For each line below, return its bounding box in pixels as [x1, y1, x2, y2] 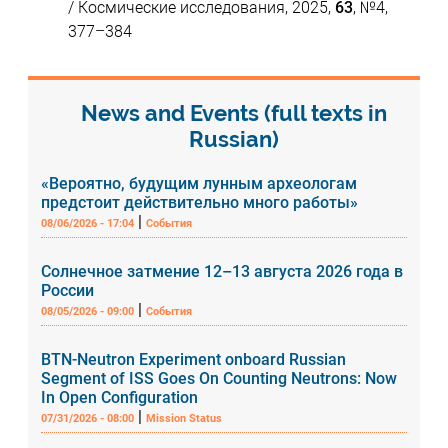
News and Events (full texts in [81, 99, 387, 126]
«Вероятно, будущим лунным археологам [41, 173, 358, 193]
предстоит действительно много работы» [41, 192, 359, 212]
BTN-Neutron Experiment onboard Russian [41, 349, 347, 369]
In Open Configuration [41, 387, 199, 407]
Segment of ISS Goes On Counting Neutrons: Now [41, 368, 398, 388]
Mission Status [146, 411, 223, 425]
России [41, 280, 95, 300]
